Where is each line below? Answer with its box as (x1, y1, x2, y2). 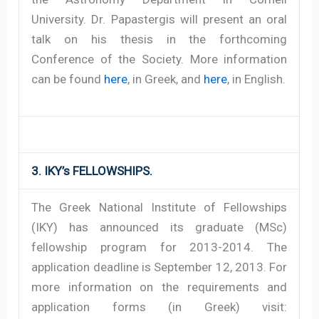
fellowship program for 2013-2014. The (31, 239, 288, 254)
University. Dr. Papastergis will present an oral (31, 11, 288, 26)
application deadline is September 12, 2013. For (31, 259, 288, 274)
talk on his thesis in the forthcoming (31, 31, 288, 46)
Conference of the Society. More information (31, 51, 288, 66)
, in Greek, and (127, 71, 204, 86)
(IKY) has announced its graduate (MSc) (31, 219, 288, 234)
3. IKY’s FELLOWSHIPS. (31, 163, 153, 178)
